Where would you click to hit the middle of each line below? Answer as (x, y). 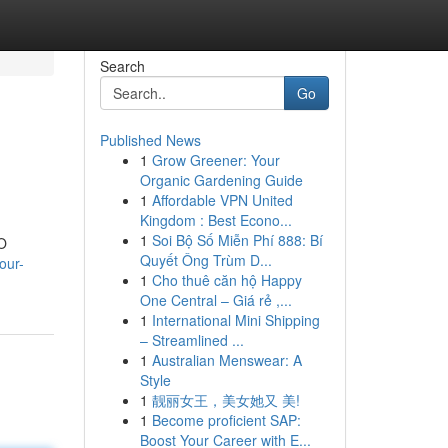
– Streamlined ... (191, 340)
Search (122, 66)
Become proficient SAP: (226, 420)
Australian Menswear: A (226, 360)
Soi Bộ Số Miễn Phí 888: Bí (237, 240)
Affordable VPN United (222, 200)
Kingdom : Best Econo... (215, 220)
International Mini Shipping (235, 320)
